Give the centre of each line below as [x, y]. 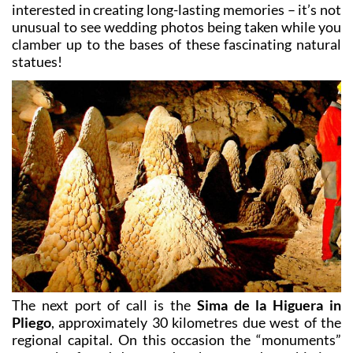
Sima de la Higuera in [269, 305]
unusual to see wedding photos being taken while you [176, 26]
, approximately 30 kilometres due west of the [196, 322]
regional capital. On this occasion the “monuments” [176, 339]
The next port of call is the [104, 305]
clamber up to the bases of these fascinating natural [176, 44]
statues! [37, 61]
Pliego [32, 322]
